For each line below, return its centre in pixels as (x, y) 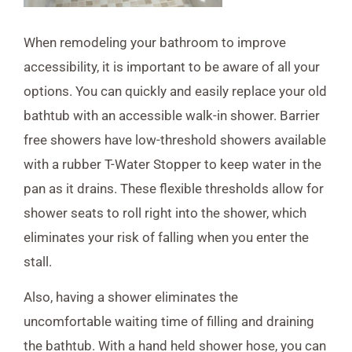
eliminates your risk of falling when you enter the (166, 237)
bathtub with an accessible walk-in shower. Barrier (172, 115)
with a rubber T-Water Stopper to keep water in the (172, 164)
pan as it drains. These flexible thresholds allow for (174, 188)
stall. (38, 261)
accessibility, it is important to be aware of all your (172, 66)
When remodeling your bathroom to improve (155, 42)
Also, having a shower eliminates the (131, 297)
